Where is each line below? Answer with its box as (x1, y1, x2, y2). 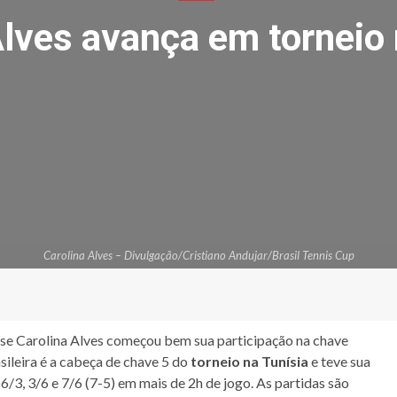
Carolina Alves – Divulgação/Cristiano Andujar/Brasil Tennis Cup (43, 247, 354, 262)
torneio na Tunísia (191, 352, 308, 370)
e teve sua (308, 352, 370, 370)
